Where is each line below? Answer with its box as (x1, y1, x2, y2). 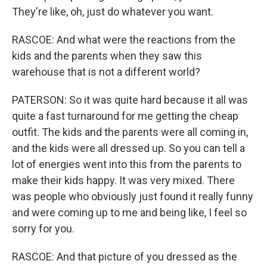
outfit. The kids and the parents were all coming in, (12, 126, 248, 138)
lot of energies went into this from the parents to (12, 158, 241, 170)
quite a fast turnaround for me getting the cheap (12, 110, 238, 122)
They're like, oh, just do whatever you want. (12, 5, 213, 18)
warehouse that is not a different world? (12, 66, 200, 78)
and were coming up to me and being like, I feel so (12, 206, 247, 219)
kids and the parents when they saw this (12, 49, 202, 62)
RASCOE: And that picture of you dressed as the (12, 250, 237, 263)
